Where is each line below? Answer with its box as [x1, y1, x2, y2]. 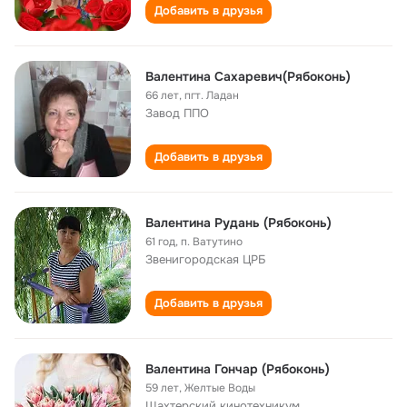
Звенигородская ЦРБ [145, 252, 266, 267]
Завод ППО [145, 105, 209, 121]
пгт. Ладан [184, 88, 239, 103]
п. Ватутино [181, 234, 243, 249]
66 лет [145, 88, 179, 103]
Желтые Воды [184, 381, 255, 395]
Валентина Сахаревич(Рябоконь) [145, 68, 351, 84]
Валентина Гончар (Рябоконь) [145, 361, 330, 377]
